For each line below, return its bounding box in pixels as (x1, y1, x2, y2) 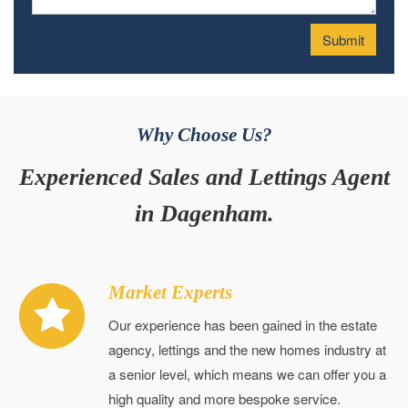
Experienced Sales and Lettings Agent (18, 164, 390, 190)
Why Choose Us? (136, 123, 272, 146)
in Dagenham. (134, 200, 274, 227)
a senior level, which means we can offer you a (108, 364, 386, 383)
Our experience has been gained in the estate (108, 315, 377, 334)
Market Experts (108, 281, 232, 303)
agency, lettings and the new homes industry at (108, 340, 386, 359)
